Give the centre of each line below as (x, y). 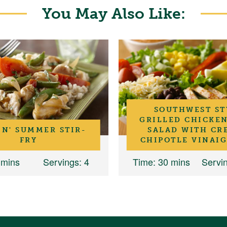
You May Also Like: (113, 13)
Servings (61, 162)
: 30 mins (171, 162)
